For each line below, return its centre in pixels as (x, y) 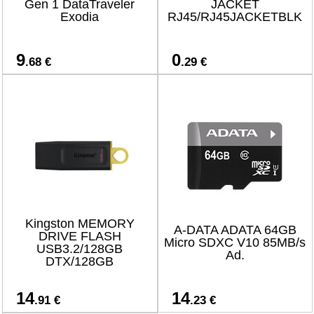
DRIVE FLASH (80, 236)
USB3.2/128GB (80, 249)
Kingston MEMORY (80, 224)
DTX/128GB (80, 261)
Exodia (80, 17)
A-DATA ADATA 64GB (235, 230)
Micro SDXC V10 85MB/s (235, 243)
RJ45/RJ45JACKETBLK (235, 17)
